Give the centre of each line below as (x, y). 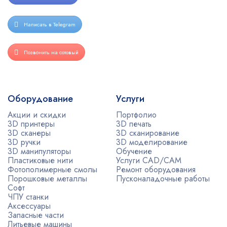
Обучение (134, 152)
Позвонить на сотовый (51, 52)
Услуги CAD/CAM (149, 161)
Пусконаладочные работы (163, 179)
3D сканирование (148, 133)
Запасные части (36, 215)
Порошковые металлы (47, 179)
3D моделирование (152, 142)
